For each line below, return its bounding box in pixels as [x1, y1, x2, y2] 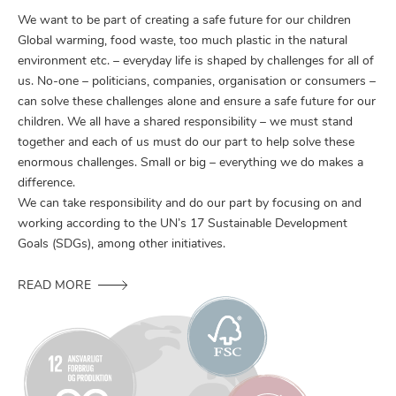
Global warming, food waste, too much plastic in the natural [18, 34, 347, 48]
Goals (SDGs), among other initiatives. [18, 237, 225, 251]
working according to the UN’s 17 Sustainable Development [18, 217, 347, 231]
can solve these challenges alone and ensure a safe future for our [18, 95, 376, 109]
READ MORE [18, 278, 91, 293]
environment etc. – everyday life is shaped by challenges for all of [18, 54, 374, 68]
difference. [18, 176, 75, 190]
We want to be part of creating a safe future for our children [18, 13, 351, 27]
